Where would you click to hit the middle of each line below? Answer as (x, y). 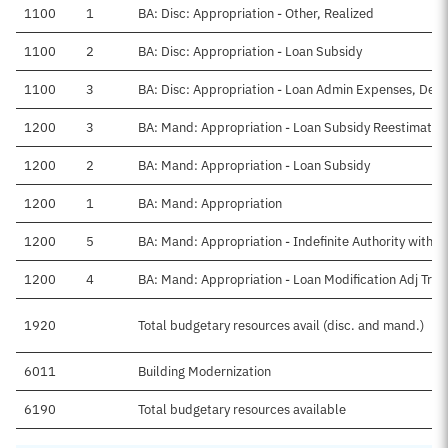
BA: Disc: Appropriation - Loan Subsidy (250, 51)
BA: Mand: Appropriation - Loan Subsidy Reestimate (288, 127)
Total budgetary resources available (242, 409)
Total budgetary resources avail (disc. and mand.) (281, 325)
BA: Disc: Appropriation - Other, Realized (256, 13)
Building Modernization (204, 371)
